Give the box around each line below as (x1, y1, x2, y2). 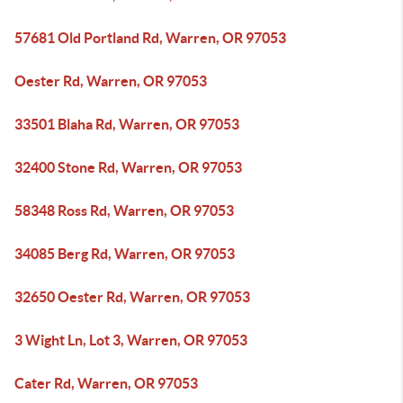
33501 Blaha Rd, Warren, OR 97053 (14, 116, 239, 132)
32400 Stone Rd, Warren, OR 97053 (14, 159, 242, 175)
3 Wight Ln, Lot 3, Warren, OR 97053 (14, 332, 247, 348)
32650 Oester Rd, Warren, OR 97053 (14, 289, 250, 305)
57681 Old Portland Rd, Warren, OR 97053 (14, 30, 286, 46)
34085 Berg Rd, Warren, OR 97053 (14, 246, 235, 262)
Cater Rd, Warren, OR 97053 (14, 375, 198, 391)
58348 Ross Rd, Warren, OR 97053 (14, 202, 234, 219)
